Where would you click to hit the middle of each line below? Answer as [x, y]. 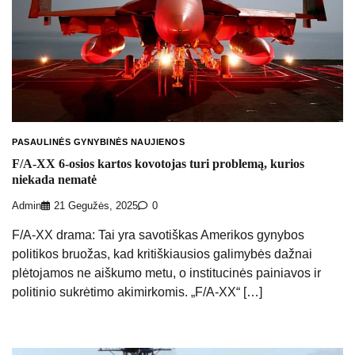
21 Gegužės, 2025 [96, 206]
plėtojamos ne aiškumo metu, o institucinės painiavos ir [166, 273]
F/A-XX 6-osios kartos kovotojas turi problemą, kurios [158, 164]
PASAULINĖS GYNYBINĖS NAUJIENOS [98, 142]
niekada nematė [54, 180]
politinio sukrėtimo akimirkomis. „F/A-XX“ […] [137, 292]
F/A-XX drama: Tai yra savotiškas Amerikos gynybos [158, 235]
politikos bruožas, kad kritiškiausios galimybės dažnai [162, 254]
